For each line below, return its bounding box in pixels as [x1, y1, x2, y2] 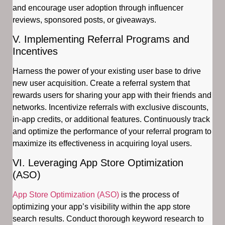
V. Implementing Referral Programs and [13, 33, 189, 45]
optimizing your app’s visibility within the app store [13, 202, 190, 211]
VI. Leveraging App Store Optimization [13, 157, 183, 169]
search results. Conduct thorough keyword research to [13, 214, 204, 223]
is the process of [119, 190, 179, 199]
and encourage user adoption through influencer [13, 3, 183, 12]
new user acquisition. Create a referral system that [13, 78, 190, 87]
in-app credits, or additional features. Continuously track [13, 115, 210, 124]
